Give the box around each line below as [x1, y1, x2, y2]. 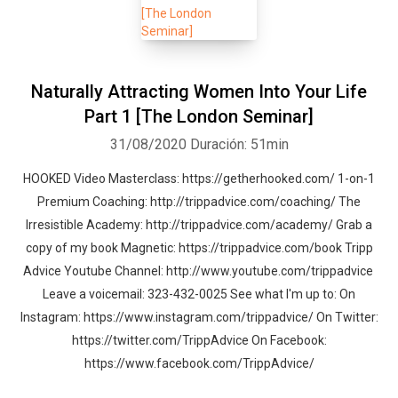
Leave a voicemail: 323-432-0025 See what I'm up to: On [43, 287, 355, 301]
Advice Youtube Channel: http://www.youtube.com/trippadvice [22, 264, 376, 278]
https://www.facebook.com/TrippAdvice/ [84, 356, 314, 370]
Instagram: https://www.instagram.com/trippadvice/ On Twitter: [20, 310, 378, 324]
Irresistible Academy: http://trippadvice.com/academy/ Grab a [26, 218, 372, 232]
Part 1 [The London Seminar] [84, 106, 314, 127]
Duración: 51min [189, 136, 289, 153]
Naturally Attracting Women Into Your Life [31, 81, 367, 102]
